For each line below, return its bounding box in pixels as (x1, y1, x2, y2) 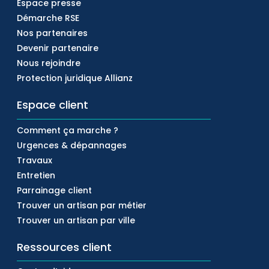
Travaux (17, 154, 52, 167)
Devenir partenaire (17, 42, 98, 55)
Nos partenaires (17, 27, 88, 40)
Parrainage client (17, 184, 92, 197)
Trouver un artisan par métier (17, 199, 147, 212)
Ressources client (17, 240, 112, 255)
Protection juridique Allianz (17, 72, 133, 85)
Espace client (17, 97, 88, 113)
